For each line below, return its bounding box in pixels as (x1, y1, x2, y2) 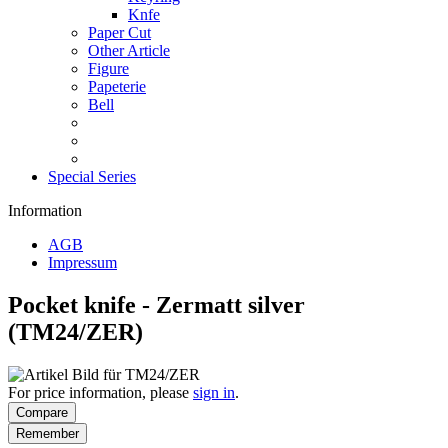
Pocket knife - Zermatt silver (8, 291, 305, 318)
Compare (16, 404, 68, 420)
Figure (88, 60, 129, 77)
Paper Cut (88, 24, 151, 41)
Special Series (48, 168, 136, 185)
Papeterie (88, 78, 146, 95)
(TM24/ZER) (8, 318, 143, 345)
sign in (193, 383, 235, 401)
